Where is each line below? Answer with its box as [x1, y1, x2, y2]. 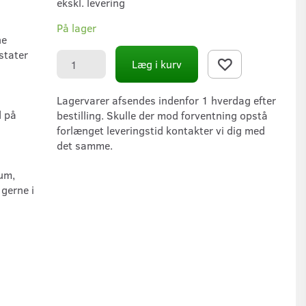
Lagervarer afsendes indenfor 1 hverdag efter [57, 93, 276, 108]
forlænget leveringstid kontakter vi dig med [57, 123, 265, 138]
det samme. [57, 138, 115, 153]
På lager [57, 20, 96, 36]
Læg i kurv [132, 57, 182, 72]
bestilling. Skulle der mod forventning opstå [57, 108, 268, 123]
